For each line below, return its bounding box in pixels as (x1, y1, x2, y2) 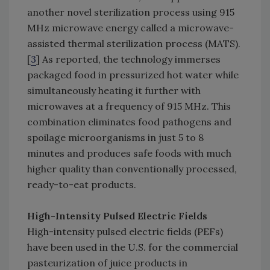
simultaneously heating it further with (27, 84, 201, 97)
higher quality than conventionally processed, (27, 163, 237, 175)
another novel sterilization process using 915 (27, 6, 234, 19)
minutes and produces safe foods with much (27, 147, 231, 160)
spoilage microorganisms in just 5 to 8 (27, 131, 204, 144)
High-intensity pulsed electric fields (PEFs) (27, 225, 223, 238)
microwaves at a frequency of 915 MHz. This (27, 100, 231, 113)
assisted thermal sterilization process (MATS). (27, 37, 240, 50)
